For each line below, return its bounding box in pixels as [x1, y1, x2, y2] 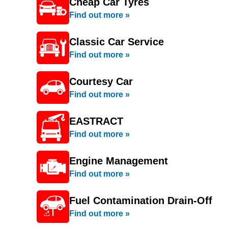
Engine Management [69, 155, 168, 166]
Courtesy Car [69, 76, 133, 87]
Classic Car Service [69, 36, 164, 47]
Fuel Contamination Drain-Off [69, 195, 212, 206]
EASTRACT [69, 116, 123, 127]
